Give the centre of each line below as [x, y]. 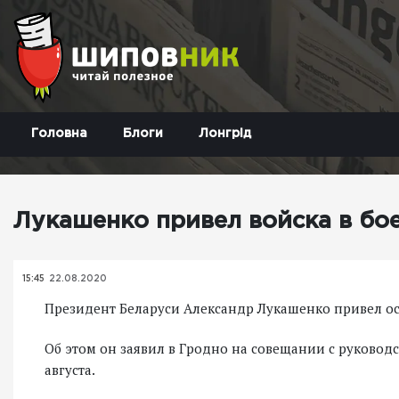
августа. [70, 370]
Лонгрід [225, 134]
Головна [59, 134]
